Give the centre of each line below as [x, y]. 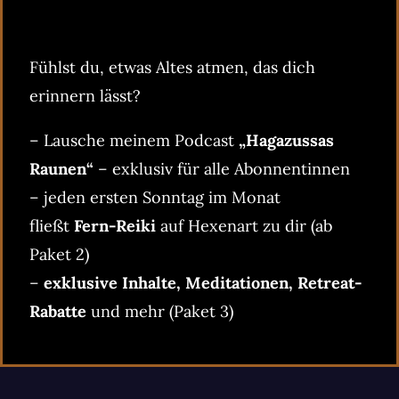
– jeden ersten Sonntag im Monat [155, 197]
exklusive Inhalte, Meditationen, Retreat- [203, 282]
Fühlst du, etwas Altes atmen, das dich [172, 67]
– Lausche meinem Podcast [134, 140]
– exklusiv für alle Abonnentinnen [222, 168]
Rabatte [58, 311]
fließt [52, 225]
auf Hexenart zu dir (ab [244, 225]
